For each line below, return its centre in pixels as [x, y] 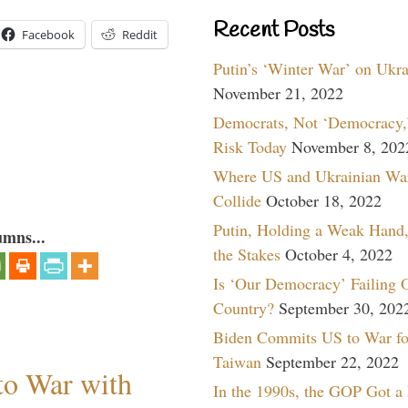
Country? [244, 307]
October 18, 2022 [324, 200]
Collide [237, 200]
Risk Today [250, 146]
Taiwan [237, 361]
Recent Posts [274, 31]
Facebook [48, 35]
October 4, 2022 [339, 254]
